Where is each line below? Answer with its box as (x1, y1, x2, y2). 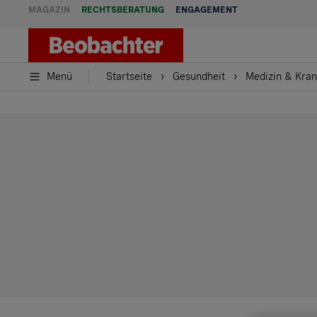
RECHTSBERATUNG (81, 5, 164, 15)
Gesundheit (173, 71, 225, 82)
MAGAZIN (28, 5, 70, 15)
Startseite (106, 71, 152, 82)
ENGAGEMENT (175, 5, 238, 15)
